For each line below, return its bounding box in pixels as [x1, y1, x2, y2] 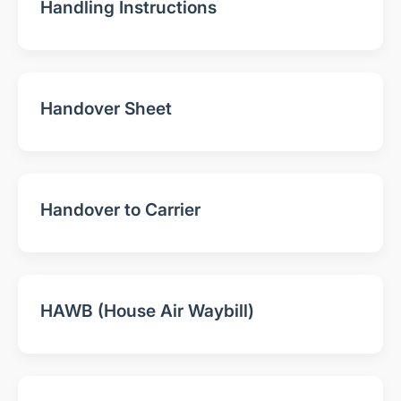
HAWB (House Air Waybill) [40, 299, 254, 321]
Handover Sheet [40, 97, 172, 119]
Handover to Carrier [40, 198, 200, 220]
